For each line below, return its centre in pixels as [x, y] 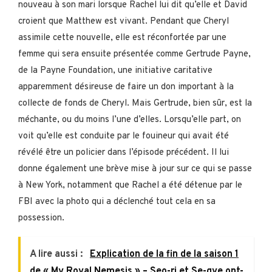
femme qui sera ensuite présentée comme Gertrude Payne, [134, 54]
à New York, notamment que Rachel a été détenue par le [130, 185]
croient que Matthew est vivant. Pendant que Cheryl [124, 21]
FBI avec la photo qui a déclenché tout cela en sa [117, 202]
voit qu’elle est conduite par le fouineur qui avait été [124, 136]
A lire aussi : [57, 254]
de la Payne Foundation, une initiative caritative [115, 70]
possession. [41, 218]
